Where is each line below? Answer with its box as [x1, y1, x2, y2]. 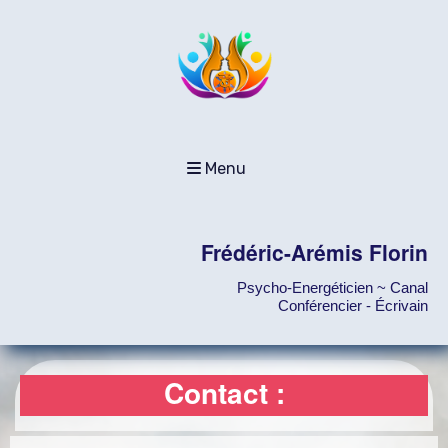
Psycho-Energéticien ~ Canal [237, 278, 428, 296]
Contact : [163, 372, 285, 413]
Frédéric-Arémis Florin [201, 236, 428, 267]
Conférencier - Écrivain [278, 296, 428, 314]
